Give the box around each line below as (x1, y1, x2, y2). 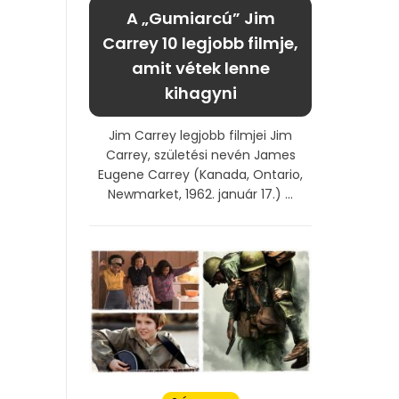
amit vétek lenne (131, 56, 270, 79)
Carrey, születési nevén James (105, 145, 296, 164)
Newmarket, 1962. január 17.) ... (108, 184, 293, 203)
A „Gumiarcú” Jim (126, 6, 275, 29)
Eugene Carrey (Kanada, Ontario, (98, 165, 303, 183)
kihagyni (164, 81, 237, 104)
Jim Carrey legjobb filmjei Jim (109, 126, 292, 144)
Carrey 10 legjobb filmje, (102, 31, 298, 54)
